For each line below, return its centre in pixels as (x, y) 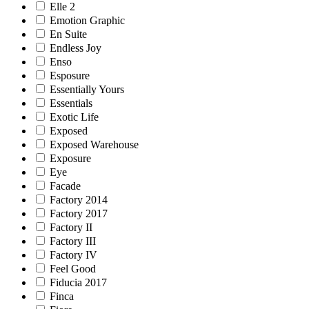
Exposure (70, 158)
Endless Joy (76, 48)
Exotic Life (74, 117)
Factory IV (73, 255)
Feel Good (73, 268)
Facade (65, 186)
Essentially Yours (87, 89)
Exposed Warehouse (94, 144)
